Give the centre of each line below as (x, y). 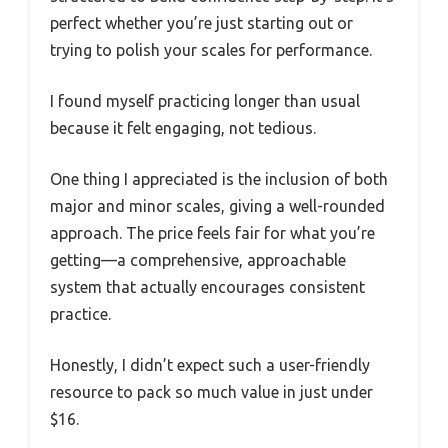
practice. (80, 314)
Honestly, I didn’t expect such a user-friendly (210, 365)
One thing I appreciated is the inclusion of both (219, 179)
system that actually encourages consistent (207, 287)
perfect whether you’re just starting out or (201, 23)
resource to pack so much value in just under (211, 392)
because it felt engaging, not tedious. (183, 128)
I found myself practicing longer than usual (205, 101)
